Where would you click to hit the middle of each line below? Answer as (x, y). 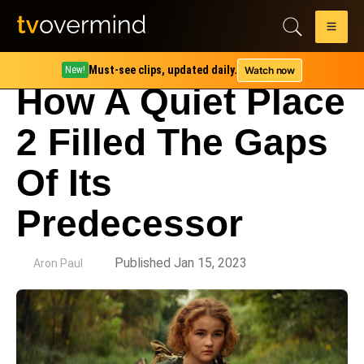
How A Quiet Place (181, 102)
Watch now (270, 70)
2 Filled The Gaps (172, 142)
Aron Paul (58, 263)
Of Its (64, 183)
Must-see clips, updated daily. (163, 70)
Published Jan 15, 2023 (181, 263)
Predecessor (130, 223)
